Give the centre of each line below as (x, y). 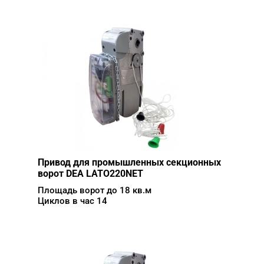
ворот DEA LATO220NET (90, 174)
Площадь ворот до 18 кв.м (95, 190)
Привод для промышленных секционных (129, 162)
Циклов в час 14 (72, 201)
